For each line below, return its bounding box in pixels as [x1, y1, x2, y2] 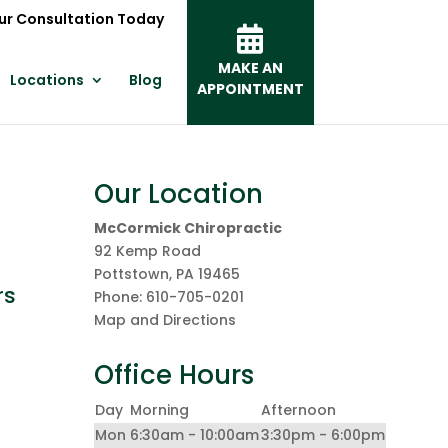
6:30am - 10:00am [130, 425, 260, 445]
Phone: [94, 287, 147, 307]
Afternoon [261, 400, 337, 420]
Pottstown [94, 264, 170, 284]
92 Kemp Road [94, 241, 202, 261]
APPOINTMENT [196, 79, 304, 99]
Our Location [94, 176, 264, 212]
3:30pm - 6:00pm [261, 425, 386, 445]
